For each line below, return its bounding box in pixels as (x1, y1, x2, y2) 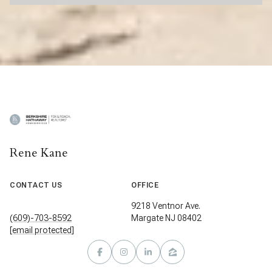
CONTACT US (10, 180, 62, 189)
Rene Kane (10, 144, 68, 161)
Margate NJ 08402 (131, 212, 202, 223)
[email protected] (10, 225, 74, 235)
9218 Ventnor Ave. (131, 200, 200, 211)
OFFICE (131, 180, 158, 189)
